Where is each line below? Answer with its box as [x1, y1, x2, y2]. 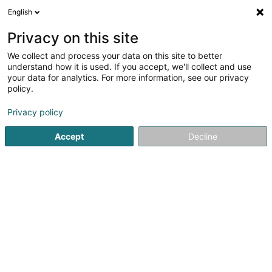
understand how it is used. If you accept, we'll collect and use [7, 61, 251, 72]
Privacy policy [7, 107, 63, 117]
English [8, 7, 32, 16]
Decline [188, 131, 217, 141]
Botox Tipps [150, 77, 199, 89]
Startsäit [9, 77, 43, 89]
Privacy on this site [7, 29, 138, 47]
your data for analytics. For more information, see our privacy [7, 72, 249, 83]
